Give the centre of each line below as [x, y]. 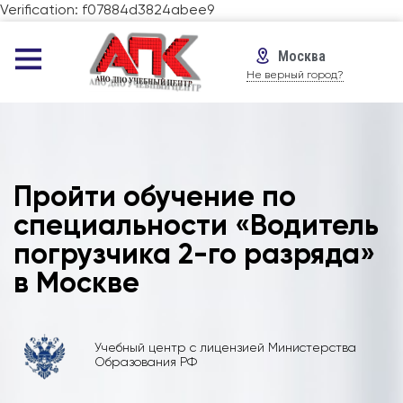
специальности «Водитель [196, 226]
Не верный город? [296, 75]
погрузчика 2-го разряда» [194, 255]
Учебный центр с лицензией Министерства [225, 349]
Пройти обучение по [155, 197]
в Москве [76, 284]
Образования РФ [145, 363]
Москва [302, 56]
